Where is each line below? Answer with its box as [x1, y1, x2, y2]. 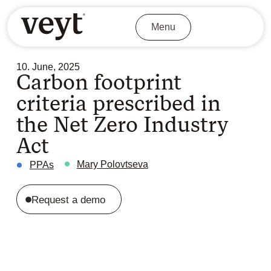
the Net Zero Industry [16, 112, 228, 138]
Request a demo [31, 194, 106, 206]
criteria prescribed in [16, 91, 221, 117]
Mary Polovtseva [76, 159, 148, 170]
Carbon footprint [16, 70, 181, 96]
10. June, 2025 [16, 62, 80, 73]
